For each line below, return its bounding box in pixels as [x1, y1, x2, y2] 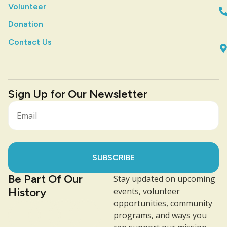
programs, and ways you [113, 209, 207, 221]
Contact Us [8, 36, 52, 47]
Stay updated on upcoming [113, 173, 215, 184]
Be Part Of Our [8, 172, 83, 186]
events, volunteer [113, 185, 180, 197]
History [8, 185, 46, 199]
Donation [8, 19, 43, 29]
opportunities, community [113, 197, 212, 209]
